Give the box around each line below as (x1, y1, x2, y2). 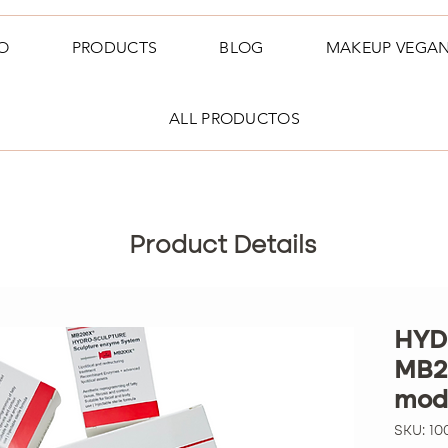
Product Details (129, 234, 317, 259)
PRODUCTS (71, 38, 158, 57)
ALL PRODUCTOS (168, 109, 301, 128)
